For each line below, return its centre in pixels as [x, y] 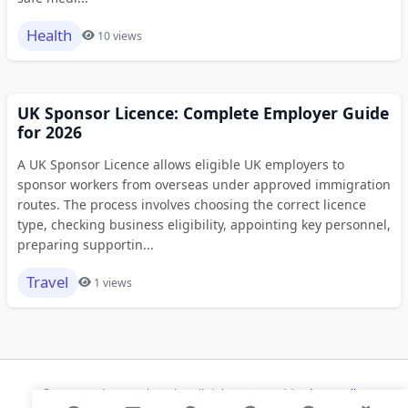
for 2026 [49, 132]
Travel [47, 282]
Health [49, 35]
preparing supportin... [85, 244]
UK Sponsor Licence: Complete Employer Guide [203, 112]
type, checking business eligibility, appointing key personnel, [204, 224]
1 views [113, 282]
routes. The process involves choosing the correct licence [191, 204]
